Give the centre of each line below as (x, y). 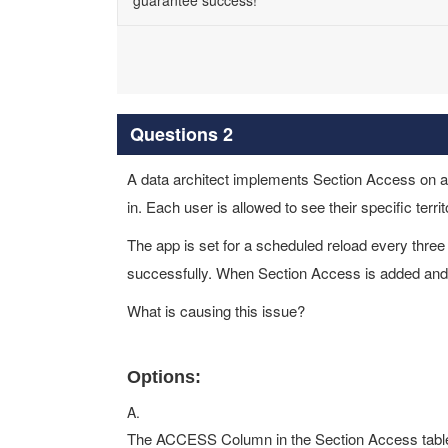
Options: (164, 377)
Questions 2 (181, 133)
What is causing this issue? (216, 310)
